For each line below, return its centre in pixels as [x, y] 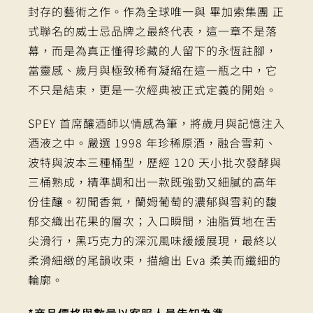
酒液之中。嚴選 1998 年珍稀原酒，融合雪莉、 [152, 143]
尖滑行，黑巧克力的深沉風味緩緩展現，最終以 [153, 241]
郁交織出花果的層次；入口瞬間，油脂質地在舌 [153, 221]
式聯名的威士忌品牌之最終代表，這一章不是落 [153, 31]
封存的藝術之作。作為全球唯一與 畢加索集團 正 [156, 12]
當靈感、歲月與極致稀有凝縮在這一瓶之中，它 [153, 70]
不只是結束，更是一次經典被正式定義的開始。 [153, 90]
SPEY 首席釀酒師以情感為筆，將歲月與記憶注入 [156, 123]
